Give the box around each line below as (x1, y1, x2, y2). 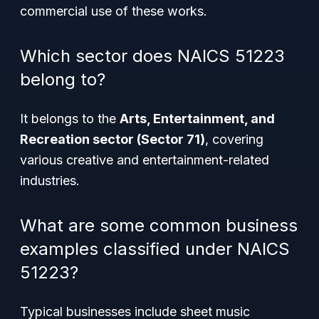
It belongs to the (20, 111, 120, 126)
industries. (20, 173, 80, 188)
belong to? (20, 69, 105, 90)
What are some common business (20, 215, 298, 236)
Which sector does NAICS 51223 (20, 46, 285, 66)
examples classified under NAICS (20, 239, 290, 259)
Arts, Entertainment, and (120, 111, 275, 126)
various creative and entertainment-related (20, 152, 269, 167)
